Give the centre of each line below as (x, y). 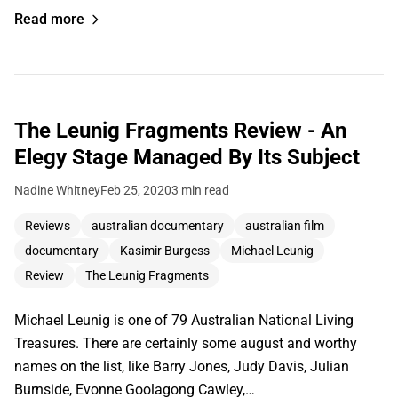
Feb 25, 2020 (136, 190)
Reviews (48, 225)
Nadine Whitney (57, 190)
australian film (285, 225)
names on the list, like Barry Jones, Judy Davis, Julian (182, 366)
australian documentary (158, 225)
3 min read (200, 190)
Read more (49, 19)
